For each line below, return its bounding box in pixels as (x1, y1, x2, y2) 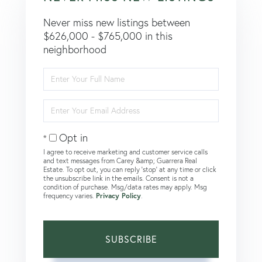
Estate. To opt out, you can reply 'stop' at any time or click (43, 164, 216, 174)
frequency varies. (43, 191, 96, 200)
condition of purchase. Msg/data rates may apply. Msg (43, 182, 207, 191)
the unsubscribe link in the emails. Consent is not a (43, 173, 194, 182)
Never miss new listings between (43, 15, 190, 29)
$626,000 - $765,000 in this (43, 29, 173, 43)
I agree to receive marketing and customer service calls (43, 147, 208, 156)
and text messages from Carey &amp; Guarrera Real (43, 156, 197, 165)
